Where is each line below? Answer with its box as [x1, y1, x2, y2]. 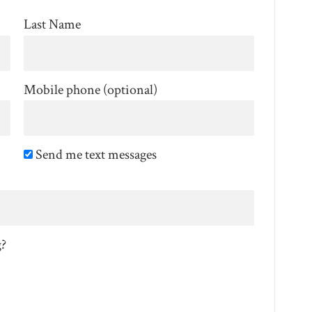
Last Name [23, 15, 81, 34]
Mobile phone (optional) [23, 80, 157, 99]
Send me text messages [32, 146, 157, 164]
